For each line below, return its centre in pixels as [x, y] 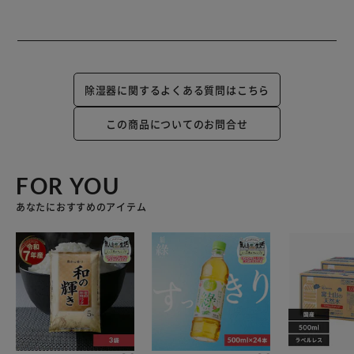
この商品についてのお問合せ [177, 124]
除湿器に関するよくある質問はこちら [177, 90]
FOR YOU [68, 186]
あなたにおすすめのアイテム [81, 207]
